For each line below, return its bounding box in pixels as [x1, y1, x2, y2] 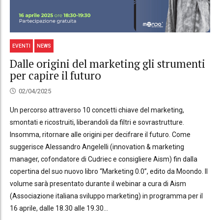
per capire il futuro [10, 68, 101, 82]
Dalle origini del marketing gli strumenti [10, 56, 205, 71]
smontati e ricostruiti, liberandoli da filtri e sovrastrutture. [10, 118, 184, 127]
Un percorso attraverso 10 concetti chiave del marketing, [10, 106, 184, 114]
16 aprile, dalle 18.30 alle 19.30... [10, 204, 108, 213]
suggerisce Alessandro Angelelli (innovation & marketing [10, 143, 184, 151]
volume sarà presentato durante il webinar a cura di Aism [10, 180, 186, 188]
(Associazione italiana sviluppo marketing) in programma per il [10, 192, 203, 200]
